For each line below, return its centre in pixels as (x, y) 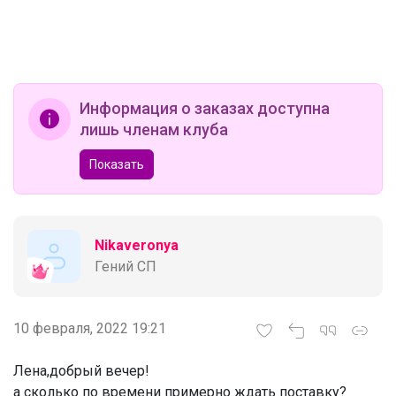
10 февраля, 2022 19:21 (90, 328)
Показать (117, 164)
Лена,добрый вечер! (81, 370)
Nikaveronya (137, 245)
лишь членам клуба (154, 129)
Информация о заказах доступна (205, 108)
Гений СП (126, 266)
